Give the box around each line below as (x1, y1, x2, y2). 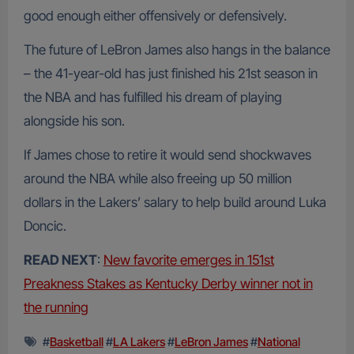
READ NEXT (23, 251, 97, 268)
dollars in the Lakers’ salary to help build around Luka (23, 194, 326, 210)
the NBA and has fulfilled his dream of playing (23, 88, 282, 105)
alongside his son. (23, 112, 125, 129)
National (257, 333, 300, 349)
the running (23, 299, 88, 315)
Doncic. (23, 217, 66, 234)
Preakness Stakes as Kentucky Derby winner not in (23, 275, 313, 292)
